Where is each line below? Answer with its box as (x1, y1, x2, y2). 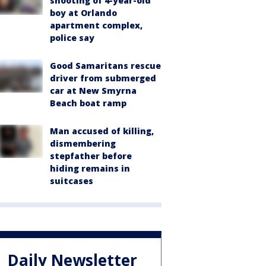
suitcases (50, 175, 93, 186)
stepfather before (50, 150, 132, 161)
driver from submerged (50, 72, 156, 84)
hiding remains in (50, 162, 130, 174)
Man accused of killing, (50, 125, 154, 137)
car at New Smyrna (50, 84, 137, 96)
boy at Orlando (50, 7, 117, 18)
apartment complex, (50, 19, 142, 31)
